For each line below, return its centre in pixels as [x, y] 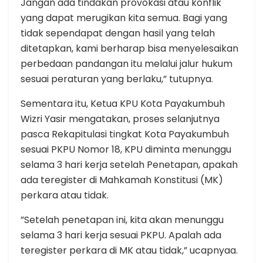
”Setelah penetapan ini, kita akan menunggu [122, 220]
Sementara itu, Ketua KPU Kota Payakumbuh [123, 103]
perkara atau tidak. [65, 195]
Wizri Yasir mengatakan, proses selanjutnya [120, 119]
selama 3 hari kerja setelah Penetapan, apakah [129, 164]
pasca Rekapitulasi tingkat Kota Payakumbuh [125, 134]
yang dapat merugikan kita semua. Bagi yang [124, 18]
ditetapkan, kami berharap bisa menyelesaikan [129, 48]
